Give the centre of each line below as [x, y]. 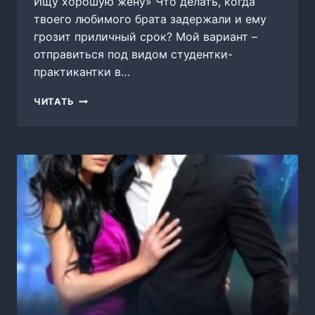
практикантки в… [82, 72]
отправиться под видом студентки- [133, 54]
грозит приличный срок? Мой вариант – [146, 37]
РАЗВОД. [96, 99]
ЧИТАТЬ [54, 102]
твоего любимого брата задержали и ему [150, 19]
